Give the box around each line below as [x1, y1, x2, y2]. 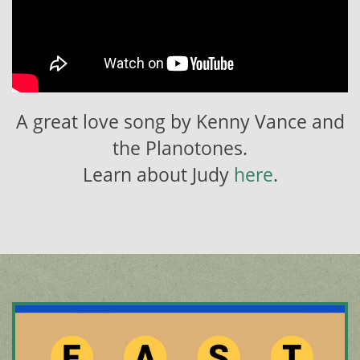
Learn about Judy [82, 162, 234, 187]
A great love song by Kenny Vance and [15, 108, 345, 134]
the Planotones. [112, 135, 247, 161]
